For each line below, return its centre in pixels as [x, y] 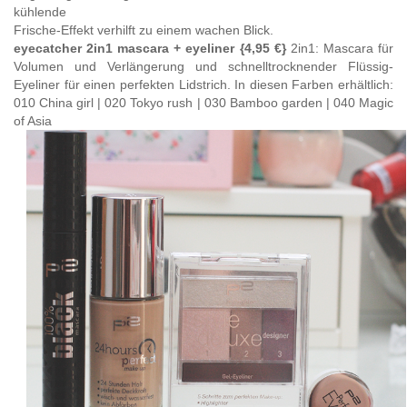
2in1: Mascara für [342, 48]
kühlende [40, 11]
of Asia [33, 120]
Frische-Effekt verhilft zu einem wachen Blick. [145, 30]
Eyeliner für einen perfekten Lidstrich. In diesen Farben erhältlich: [203, 84]
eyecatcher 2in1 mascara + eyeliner [124, 48]
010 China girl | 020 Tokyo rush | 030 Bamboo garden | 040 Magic [203, 102]
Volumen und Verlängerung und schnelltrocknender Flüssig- [203, 66]
